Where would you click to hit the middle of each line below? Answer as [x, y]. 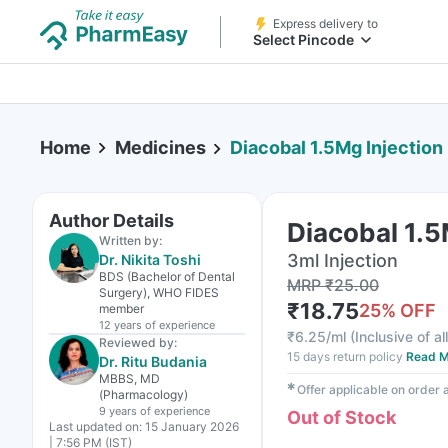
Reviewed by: [138, 342]
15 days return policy [345, 356]
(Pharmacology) [143, 394]
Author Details [111, 220]
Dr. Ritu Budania [153, 361]
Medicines [160, 147]
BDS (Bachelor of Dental [167, 276]
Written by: [130, 240]
